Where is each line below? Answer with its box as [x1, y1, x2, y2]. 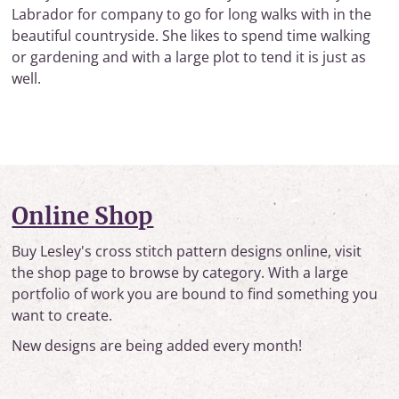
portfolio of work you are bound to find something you [12, 284, 379, 305]
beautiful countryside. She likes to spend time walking [12, 26, 371, 46]
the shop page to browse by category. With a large [12, 263, 349, 283]
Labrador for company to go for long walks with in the [12, 4, 372, 25]
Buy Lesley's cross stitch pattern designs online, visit [12, 241, 362, 262]
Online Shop [12, 201, 154, 232]
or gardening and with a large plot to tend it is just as [12, 47, 367, 68]
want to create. [12, 305, 113, 326]
